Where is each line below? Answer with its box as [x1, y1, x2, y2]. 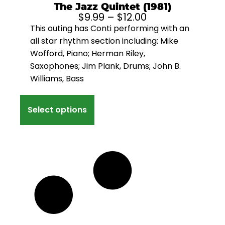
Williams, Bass [30, 73, 84, 84]
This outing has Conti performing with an [30, 23, 189, 34]
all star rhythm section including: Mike [30, 35, 178, 47]
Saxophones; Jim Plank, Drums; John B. [30, 60, 181, 72]
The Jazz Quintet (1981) [54, 3, 171, 12]
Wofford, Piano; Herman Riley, [30, 48, 145, 59]
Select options [28, 104, 87, 116]
